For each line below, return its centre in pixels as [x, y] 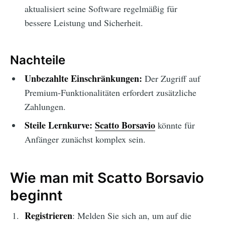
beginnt [36, 195]
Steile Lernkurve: [58, 125]
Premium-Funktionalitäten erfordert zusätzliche [110, 92]
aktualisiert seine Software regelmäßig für [101, 9]
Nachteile [38, 60]
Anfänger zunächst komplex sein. [85, 139]
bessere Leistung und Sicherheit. [84, 23]
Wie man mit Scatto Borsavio [107, 178]
